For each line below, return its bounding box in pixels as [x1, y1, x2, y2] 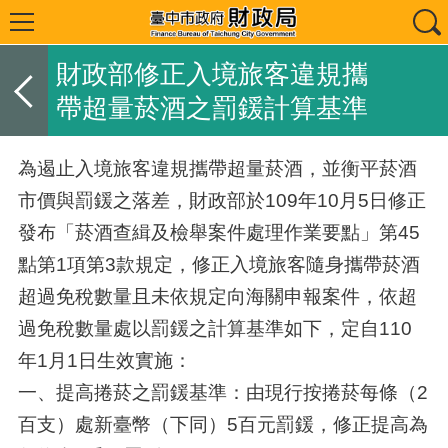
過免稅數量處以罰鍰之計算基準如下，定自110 [17, 317, 412, 340]
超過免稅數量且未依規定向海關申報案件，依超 [17, 285, 417, 308]
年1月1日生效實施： [17, 349, 192, 372]
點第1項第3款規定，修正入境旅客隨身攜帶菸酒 [17, 253, 420, 276]
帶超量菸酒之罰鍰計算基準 [55, 92, 368, 123]
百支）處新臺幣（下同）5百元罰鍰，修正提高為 [17, 413, 428, 436]
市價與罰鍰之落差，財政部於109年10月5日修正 [17, 189, 426, 212]
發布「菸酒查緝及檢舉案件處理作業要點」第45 [17, 221, 420, 244]
